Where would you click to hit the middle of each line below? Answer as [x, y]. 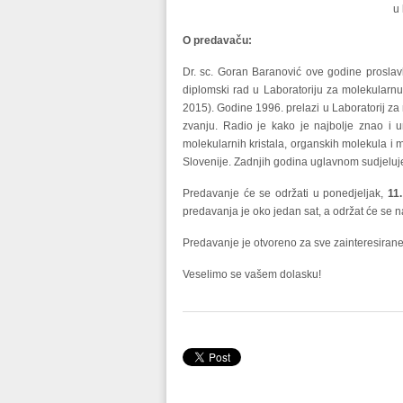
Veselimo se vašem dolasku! [252, 274]
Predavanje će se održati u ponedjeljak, [285, 193]
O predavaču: [217, 40]
